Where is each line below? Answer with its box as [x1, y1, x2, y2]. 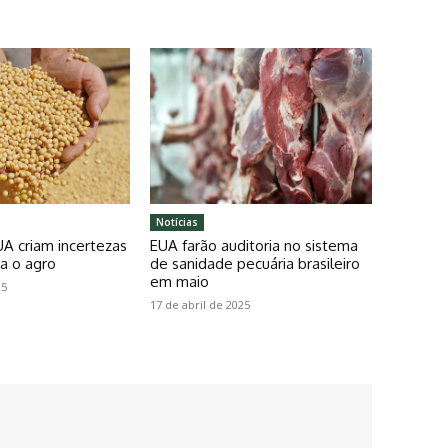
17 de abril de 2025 [149, 296, 250, 312]
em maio [149, 271, 209, 291]
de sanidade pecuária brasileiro [149, 253, 360, 273]
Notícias [155, 214, 198, 229]
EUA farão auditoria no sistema [149, 235, 358, 255]
